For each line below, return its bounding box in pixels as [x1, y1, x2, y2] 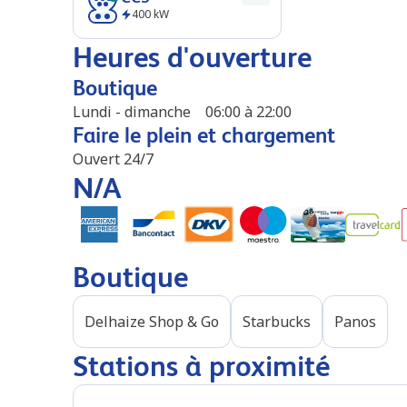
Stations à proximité [73, 350, 330, 382]
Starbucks [243, 312, 311, 332]
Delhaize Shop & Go [84, 312, 219, 332]
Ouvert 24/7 [73, 149, 154, 169]
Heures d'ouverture [73, 41, 312, 74]
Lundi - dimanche [73, 102, 191, 122]
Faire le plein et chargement [73, 123, 335, 147]
